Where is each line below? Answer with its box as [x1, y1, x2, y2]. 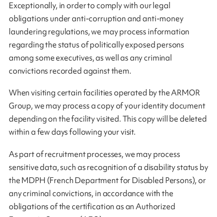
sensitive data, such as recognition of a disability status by [8, 162, 208, 173]
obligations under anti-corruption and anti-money [8, 13, 184, 24]
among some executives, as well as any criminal [8, 52, 172, 63]
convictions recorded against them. [8, 65, 131, 76]
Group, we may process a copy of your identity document [8, 100, 205, 111]
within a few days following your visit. [8, 126, 136, 138]
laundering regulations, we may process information [8, 26, 190, 37]
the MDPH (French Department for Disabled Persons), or [8, 175, 206, 186]
